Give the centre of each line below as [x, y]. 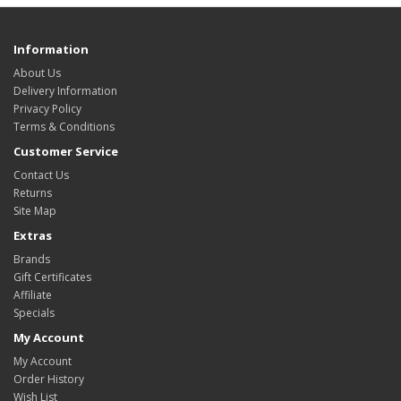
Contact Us [41, 175]
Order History [49, 379]
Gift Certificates [52, 277]
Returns [33, 192]
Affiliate [33, 294]
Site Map [35, 210]
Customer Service [66, 151]
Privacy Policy [47, 108]
